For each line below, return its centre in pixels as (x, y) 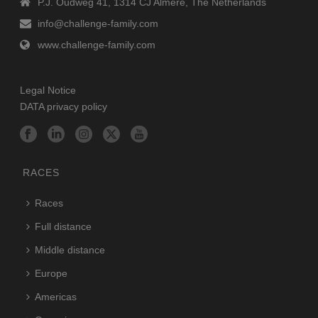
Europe (51, 273)
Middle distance (70, 250)
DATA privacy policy (64, 106)
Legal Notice (48, 90)
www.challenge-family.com (97, 44)
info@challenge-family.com (98, 23)
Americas (56, 296)
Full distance (64, 226)
